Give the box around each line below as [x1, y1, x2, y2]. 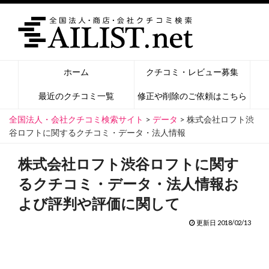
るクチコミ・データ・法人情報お [18, 175, 239, 192]
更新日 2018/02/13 [195, 219, 251, 226]
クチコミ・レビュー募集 [146, 67, 238, 77]
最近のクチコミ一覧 [38, 91, 114, 101]
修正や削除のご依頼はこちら [138, 91, 247, 101]
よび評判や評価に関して [18, 195, 180, 212]
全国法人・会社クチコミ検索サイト [9, 114, 144, 124]
